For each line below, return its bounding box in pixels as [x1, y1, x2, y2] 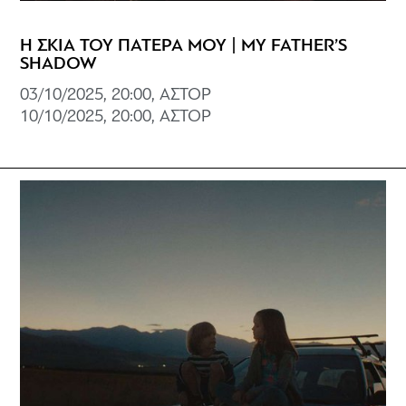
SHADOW [20, 54, 98, 73]
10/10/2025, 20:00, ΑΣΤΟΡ [20, 108, 212, 126]
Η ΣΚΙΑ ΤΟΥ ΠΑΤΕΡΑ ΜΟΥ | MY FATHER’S [20, 36, 348, 55]
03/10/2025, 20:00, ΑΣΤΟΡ [20, 86, 212, 104]
